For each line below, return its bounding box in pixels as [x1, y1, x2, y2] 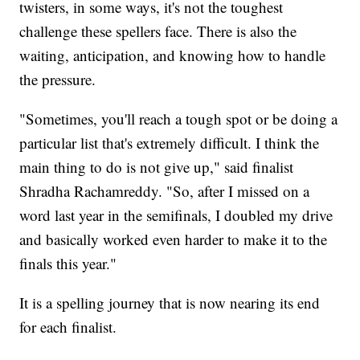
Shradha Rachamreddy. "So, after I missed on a [19, 180, 310, 201]
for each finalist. [19, 316, 117, 337]
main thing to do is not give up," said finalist [19, 156, 294, 177]
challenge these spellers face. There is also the [19, 20, 297, 41]
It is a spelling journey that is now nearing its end [19, 292, 321, 313]
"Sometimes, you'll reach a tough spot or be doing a [19, 108, 338, 129]
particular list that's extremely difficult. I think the [19, 132, 320, 153]
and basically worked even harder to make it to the [19, 228, 328, 249]
